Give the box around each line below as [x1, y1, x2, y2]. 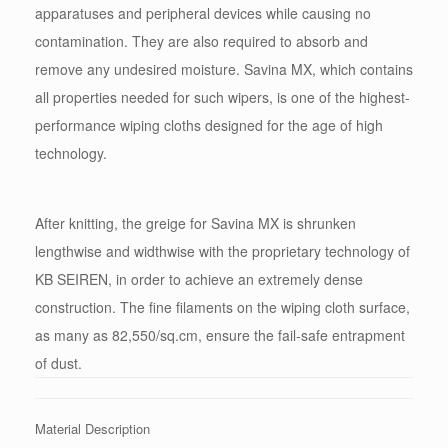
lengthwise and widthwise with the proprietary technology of [35, 241, 410, 262]
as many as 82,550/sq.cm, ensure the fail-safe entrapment [35, 325, 405, 346]
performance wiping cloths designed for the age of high [35, 115, 383, 136]
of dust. [35, 353, 82, 374]
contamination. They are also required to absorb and [35, 31, 368, 52]
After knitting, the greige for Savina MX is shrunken [35, 213, 356, 234]
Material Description [35, 419, 150, 439]
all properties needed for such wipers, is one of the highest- [35, 87, 410, 108]
